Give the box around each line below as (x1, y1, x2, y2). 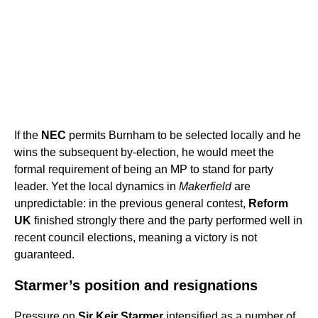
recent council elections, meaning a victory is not (14, 231, 257, 244)
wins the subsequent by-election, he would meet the (14, 146, 274, 159)
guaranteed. (14, 248, 75, 261)
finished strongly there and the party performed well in (31, 214, 302, 227)
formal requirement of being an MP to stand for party (14, 163, 273, 176)
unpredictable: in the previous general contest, (14, 197, 248, 210)
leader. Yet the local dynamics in (14, 180, 179, 193)
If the (14, 129, 41, 142)
